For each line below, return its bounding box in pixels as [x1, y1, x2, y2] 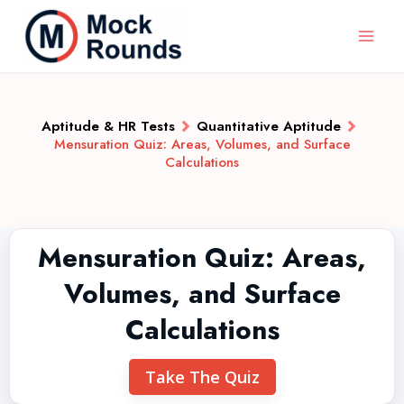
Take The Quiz [144, 366, 260, 388]
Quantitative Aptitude [197, 116, 341, 136]
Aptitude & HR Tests [41, 116, 175, 136]
